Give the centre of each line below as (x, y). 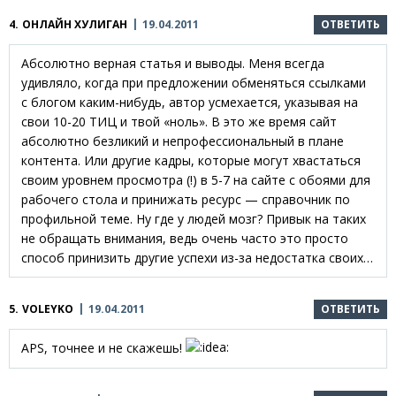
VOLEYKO (48, 308)
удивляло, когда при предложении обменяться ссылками (194, 82)
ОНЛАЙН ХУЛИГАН (75, 24)
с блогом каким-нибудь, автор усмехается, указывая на (190, 102)
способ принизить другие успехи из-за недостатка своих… (197, 257)
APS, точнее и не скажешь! (103, 347)
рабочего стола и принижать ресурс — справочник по (186, 199)
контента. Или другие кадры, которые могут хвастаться (191, 160)
